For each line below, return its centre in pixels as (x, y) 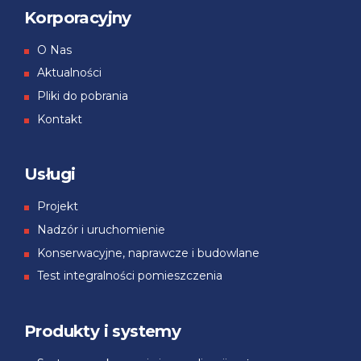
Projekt (58, 207)
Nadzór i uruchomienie (101, 229)
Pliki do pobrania (83, 95)
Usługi (50, 174)
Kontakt (60, 119)
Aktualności (69, 73)
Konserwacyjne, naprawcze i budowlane (148, 253)
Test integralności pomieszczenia (130, 276)
